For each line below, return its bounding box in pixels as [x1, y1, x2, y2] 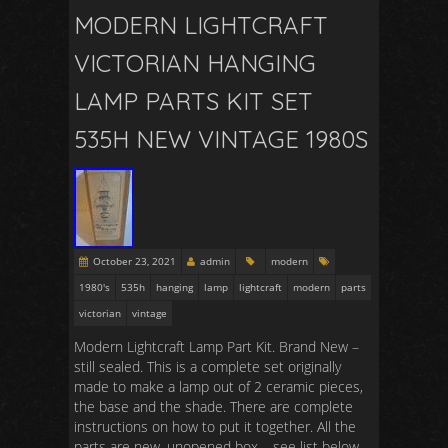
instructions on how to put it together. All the [74, 417, 356, 436]
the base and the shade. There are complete [74, 397, 353, 416]
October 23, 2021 [93, 254, 176, 268]
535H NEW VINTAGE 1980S [74, 124, 368, 154]
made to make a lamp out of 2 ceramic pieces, [74, 377, 363, 396]
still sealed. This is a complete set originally [74, 357, 341, 376]
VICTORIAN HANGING [74, 48, 316, 78]
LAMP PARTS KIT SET [74, 86, 313, 116]
